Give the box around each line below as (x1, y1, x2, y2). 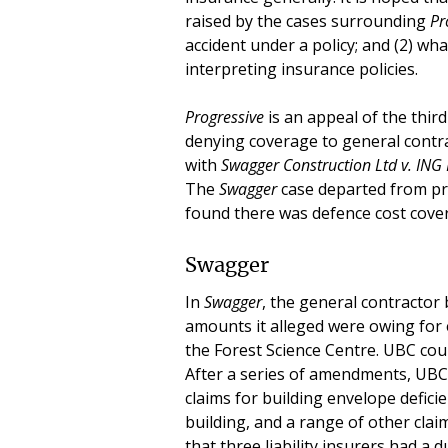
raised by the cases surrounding (184, 10, 430, 33)
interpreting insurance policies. (184, 58, 418, 81)
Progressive (184, 106, 264, 129)
